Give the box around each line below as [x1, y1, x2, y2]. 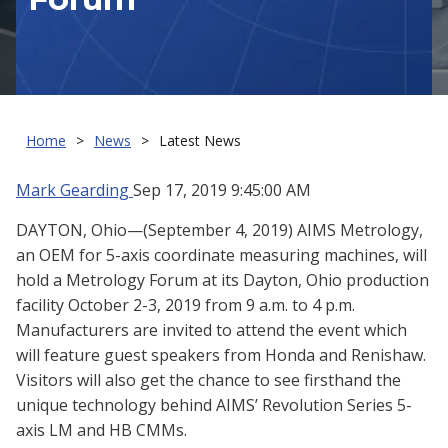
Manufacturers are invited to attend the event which [16, 319, 407, 342]
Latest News [159, 131, 241, 151]
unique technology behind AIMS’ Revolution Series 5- [16, 394, 412, 417]
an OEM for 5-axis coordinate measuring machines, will [16, 244, 427, 267]
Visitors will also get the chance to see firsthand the [16, 369, 401, 392]
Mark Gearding [16, 179, 133, 202]
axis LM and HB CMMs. [16, 419, 187, 442]
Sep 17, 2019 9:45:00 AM [133, 179, 311, 202]
